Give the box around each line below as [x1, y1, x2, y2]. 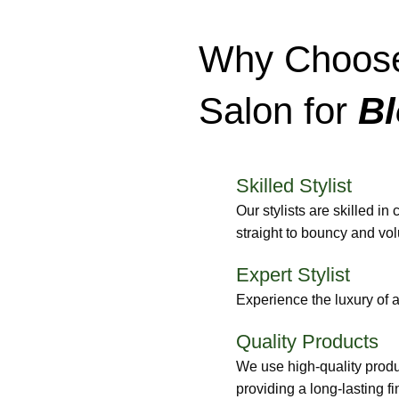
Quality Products [236, 330, 379, 353]
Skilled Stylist [236, 174, 353, 197]
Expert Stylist [236, 263, 351, 286]
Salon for [199, 89, 359, 132]
